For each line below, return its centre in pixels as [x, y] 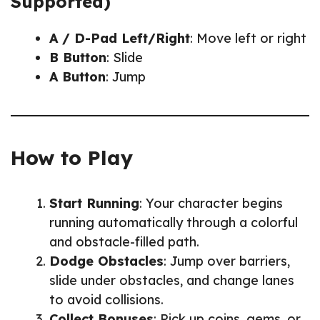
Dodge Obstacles [106, 261]
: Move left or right [248, 38]
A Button [77, 76]
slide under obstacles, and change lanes [172, 280]
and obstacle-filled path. [124, 241]
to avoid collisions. [106, 299]
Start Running [94, 203]
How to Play [72, 157]
